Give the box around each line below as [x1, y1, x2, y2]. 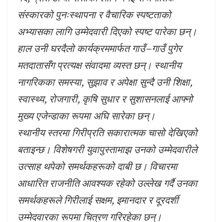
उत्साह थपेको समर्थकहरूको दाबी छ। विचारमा [17, 160, 177, 173]
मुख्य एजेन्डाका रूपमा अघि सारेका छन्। [17, 109, 155, 123]
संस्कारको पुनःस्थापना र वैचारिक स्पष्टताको [17, 8, 171, 22]
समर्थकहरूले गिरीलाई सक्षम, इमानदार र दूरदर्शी [17, 193, 178, 207]
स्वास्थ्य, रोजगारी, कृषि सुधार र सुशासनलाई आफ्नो [17, 92, 193, 106]
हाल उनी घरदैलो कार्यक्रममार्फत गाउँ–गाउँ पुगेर [17, 42, 182, 55]
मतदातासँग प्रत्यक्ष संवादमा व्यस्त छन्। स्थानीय [17, 58, 181, 72]
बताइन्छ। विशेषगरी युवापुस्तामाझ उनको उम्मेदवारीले [17, 143, 197, 157]
